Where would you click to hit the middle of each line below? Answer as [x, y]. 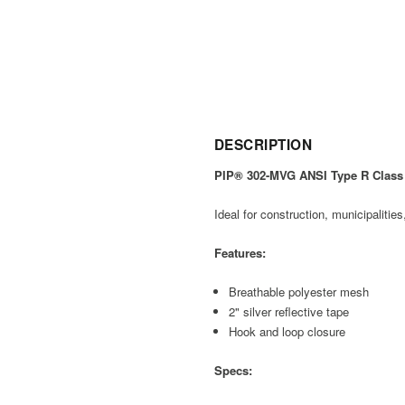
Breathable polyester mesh [299, 291]
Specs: [233, 370]
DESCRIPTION [264, 145]
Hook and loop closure [287, 331]
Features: [240, 252]
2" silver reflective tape [289, 311]
